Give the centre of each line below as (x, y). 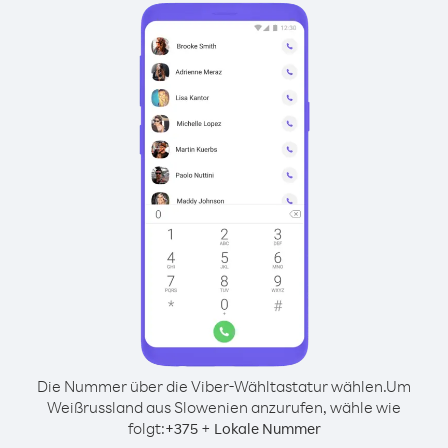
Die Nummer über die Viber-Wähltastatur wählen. (211, 386)
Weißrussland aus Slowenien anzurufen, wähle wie (224, 407)
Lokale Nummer (267, 428)
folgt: (146, 428)
